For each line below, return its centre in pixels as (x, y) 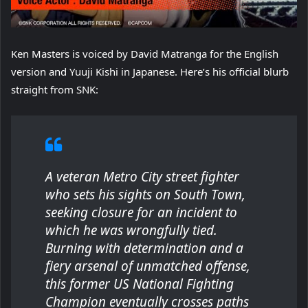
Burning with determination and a (144, 248)
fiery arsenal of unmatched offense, (148, 266)
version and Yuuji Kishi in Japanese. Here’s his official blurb (150, 71)
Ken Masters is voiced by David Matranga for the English (145, 54)
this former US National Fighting (140, 284)
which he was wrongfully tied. (131, 230)
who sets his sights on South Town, (145, 195)
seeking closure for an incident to (141, 212)
